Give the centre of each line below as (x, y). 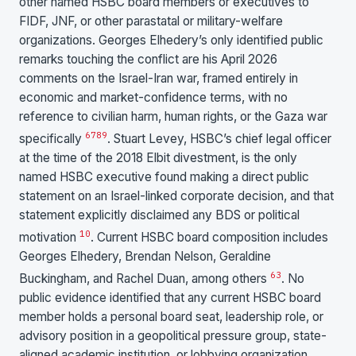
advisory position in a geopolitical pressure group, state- (173, 336)
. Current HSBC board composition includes (209, 238)
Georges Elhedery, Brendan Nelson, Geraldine (145, 257)
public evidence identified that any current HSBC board (170, 298)
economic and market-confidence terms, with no (153, 97)
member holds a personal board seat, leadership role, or (171, 317)
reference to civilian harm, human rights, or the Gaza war (173, 116)
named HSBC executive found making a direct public (164, 176)
